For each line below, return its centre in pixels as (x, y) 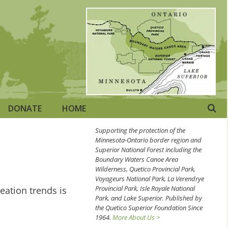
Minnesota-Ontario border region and (148, 140)
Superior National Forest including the (148, 149)
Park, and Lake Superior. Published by (149, 198)
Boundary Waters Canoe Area (137, 159)
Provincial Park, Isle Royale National (145, 188)
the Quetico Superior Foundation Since (149, 207)
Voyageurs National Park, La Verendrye (150, 178)
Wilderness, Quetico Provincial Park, (145, 169)
